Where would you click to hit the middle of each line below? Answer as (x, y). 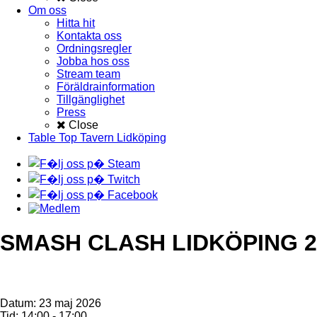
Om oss (47, 10)
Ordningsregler (94, 48)
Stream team (88, 74)
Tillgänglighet (91, 99)
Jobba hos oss (93, 61)
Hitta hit (76, 23)
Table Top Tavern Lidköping (97, 138)
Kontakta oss (89, 36)
